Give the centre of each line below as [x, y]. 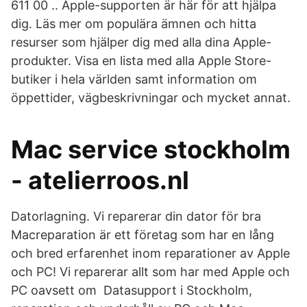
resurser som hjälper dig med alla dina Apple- [141, 42]
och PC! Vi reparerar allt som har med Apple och [150, 272]
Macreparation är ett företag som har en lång [143, 235]
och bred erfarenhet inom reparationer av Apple [150, 253]
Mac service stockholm [151, 149]
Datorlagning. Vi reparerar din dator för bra [138, 216]
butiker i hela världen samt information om [134, 79]
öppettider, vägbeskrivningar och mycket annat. [151, 98]
